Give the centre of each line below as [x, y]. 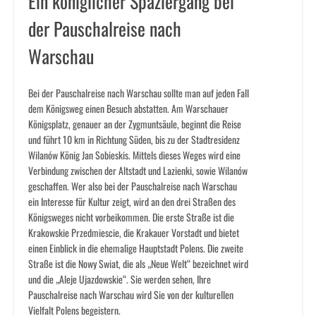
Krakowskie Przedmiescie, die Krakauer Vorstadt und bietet [134, 233]
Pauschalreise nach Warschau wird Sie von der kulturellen [131, 295]
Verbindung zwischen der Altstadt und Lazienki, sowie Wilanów [138, 171]
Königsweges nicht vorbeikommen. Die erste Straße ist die [131, 217]
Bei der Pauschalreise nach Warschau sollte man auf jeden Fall [139, 93]
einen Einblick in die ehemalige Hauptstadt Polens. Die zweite [136, 248]
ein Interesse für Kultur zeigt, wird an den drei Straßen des [132, 202]
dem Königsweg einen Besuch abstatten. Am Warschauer [128, 109]
